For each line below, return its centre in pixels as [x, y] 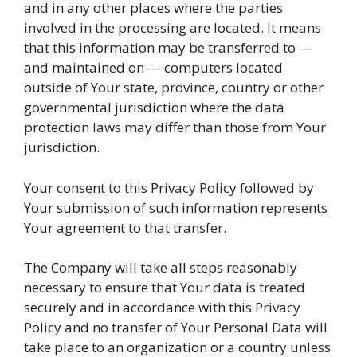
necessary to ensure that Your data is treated [165, 287]
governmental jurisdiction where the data [154, 107]
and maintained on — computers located [153, 67]
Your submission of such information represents [176, 207]
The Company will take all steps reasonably [161, 267]
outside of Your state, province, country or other [174, 87]
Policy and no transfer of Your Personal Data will [176, 327]
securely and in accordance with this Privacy [162, 307]
